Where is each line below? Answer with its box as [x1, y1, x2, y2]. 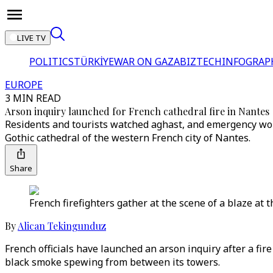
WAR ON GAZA [114, 55, 180, 68]
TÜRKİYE [74, 55, 114, 68]
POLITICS [29, 55, 74, 68]
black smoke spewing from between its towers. [5, 255, 220, 269]
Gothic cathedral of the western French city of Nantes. [5, 131, 250, 144]
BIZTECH [180, 55, 222, 68]
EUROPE [5, 78, 43, 91]
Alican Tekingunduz [18, 219, 106, 232]
